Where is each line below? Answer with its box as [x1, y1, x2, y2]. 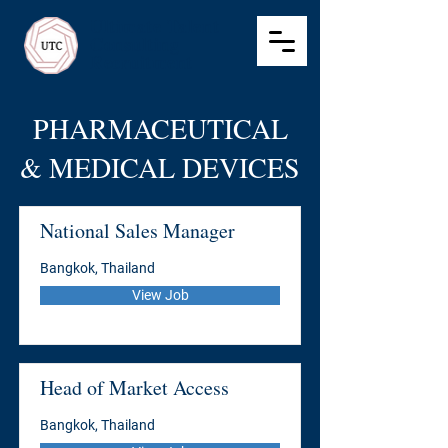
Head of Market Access [40, 374, 229, 401]
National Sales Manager [40, 217, 235, 244]
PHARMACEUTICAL [32, 109, 288, 147]
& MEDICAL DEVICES [20, 148, 300, 186]
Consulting [90, 31, 180, 57]
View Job [131, 287, 189, 303]
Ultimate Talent [90, 13, 220, 39]
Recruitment [90, 49, 193, 75]
